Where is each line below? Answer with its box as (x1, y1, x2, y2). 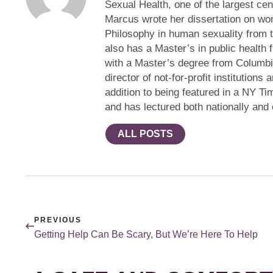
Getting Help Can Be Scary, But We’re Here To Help (34, 229, 258, 239)
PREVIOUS (34, 215, 82, 224)
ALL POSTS (118, 128, 173, 139)
